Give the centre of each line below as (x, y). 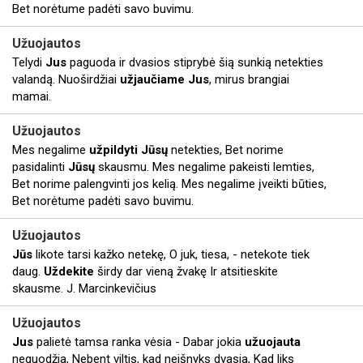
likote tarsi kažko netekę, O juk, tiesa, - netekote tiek (171, 254)
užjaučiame (152, 79)
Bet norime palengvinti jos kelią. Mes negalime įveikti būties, (169, 184)
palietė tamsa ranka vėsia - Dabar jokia (139, 342)
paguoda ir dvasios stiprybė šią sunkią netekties (195, 62)
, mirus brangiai (249, 79)
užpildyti (113, 150)
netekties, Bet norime (226, 150)
